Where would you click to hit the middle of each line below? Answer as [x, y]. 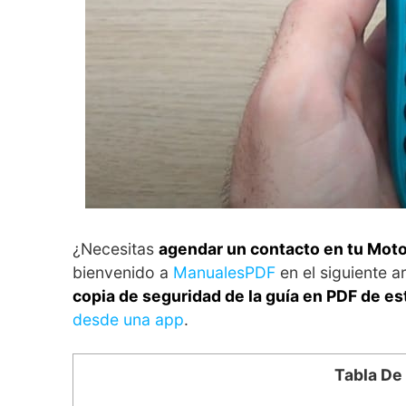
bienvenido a [123, 272]
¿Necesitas [116, 248]
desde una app [128, 319]
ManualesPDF [227, 272]
